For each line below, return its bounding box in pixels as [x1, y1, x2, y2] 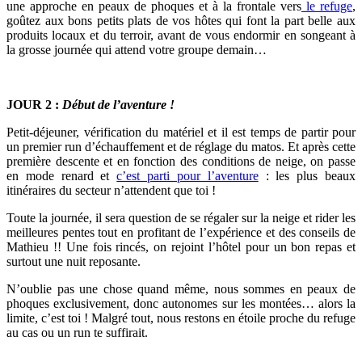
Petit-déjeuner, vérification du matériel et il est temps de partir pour [6, 124, 356, 139]
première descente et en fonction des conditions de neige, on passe [6, 154, 356, 168]
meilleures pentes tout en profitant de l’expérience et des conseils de [6, 225, 356, 239]
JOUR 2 [6, 97, 52, 112]
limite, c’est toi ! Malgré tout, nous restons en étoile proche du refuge [6, 310, 356, 325]
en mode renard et [6, 168, 117, 183]
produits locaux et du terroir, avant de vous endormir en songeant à [6, 27, 356, 42]
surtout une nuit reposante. [6, 254, 141, 268]
